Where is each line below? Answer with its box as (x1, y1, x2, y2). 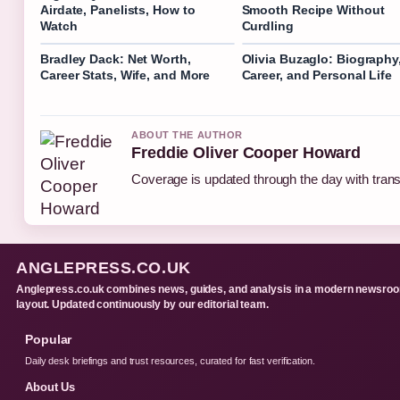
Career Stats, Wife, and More (40, 68, 211, 83)
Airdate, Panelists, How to (40, 3, 196, 18)
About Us (25, 380, 76, 395)
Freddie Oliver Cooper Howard (131, 144, 362, 162)
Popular (25, 332, 72, 347)
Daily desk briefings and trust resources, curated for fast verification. (25, 355, 315, 367)
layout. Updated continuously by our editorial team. (16, 298, 269, 312)
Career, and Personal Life (241, 68, 392, 83)
